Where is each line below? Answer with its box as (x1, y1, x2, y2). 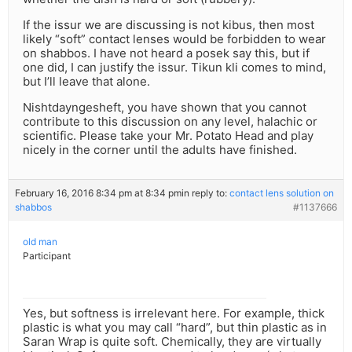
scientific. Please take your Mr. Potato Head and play (23, 128, 313, 144)
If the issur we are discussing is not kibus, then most (23, 17, 314, 33)
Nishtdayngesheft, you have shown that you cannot (23, 100, 306, 115)
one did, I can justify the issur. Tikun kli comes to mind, (23, 60, 326, 75)
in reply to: (181, 187, 229, 200)
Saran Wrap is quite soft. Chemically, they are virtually (23, 334, 321, 350)
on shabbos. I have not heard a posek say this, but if (23, 46, 310, 61)
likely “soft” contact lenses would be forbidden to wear (23, 31, 326, 47)
